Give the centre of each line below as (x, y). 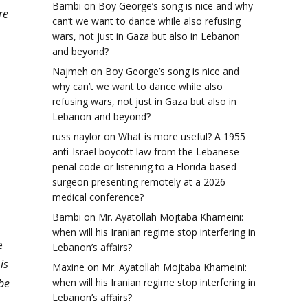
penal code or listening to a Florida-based (144, 167)
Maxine (68, 267)
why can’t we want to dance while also (137, 87)
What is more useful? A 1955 (182, 137)
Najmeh (70, 71)
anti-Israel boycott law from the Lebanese (146, 152)
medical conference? (98, 197)
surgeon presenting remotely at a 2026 (139, 182)
